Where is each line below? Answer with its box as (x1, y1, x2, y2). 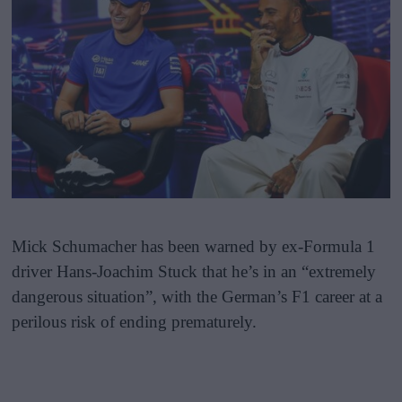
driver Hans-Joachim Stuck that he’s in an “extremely (12, 261, 377, 281)
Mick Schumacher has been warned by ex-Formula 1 (12, 236, 376, 256)
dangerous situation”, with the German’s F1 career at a (12, 286, 383, 306)
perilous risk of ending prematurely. (12, 311, 258, 331)
